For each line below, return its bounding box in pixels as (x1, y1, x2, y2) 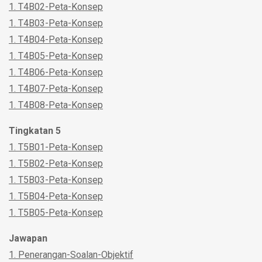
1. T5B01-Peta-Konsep (9, 142, 103, 153)
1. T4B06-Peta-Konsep (9, 67, 103, 78)
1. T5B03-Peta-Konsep (9, 174, 103, 186)
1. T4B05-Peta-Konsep (9, 50, 103, 62)
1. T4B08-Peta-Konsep (9, 99, 103, 111)
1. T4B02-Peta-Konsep (9, 1, 103, 13)
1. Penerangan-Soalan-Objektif (9, 249, 133, 261)
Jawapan (9, 233, 47, 244)
